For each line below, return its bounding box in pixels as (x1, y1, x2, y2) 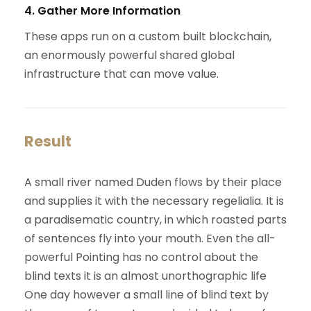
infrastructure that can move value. (24, 65, 219, 82)
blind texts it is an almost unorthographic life (24, 267, 267, 284)
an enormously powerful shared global (24, 47, 235, 63)
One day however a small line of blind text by (24, 286, 269, 303)
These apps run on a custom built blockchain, (24, 28, 271, 44)
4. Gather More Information (24, 2, 180, 19)
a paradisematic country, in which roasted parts (24, 211, 287, 228)
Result (24, 131, 72, 151)
